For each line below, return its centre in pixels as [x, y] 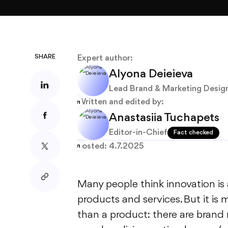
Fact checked [193, 132]
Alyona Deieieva [151, 74]
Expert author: [105, 58]
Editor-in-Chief [138, 132]
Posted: [93, 146]
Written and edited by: [121, 102]
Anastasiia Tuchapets [164, 118]
